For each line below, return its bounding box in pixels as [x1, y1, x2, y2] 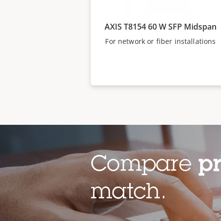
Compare [91, 155, 199, 177]
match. [91, 183, 167, 204]
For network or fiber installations [105, 37, 216, 46]
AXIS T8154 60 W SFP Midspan [105, 21, 217, 32]
